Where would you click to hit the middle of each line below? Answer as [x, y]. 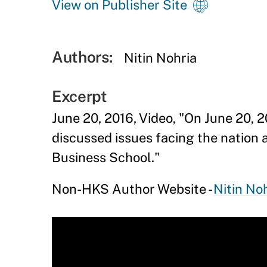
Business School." [106, 157]
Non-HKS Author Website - [133, 189]
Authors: [82, 57]
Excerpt [80, 96]
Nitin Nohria [161, 58]
